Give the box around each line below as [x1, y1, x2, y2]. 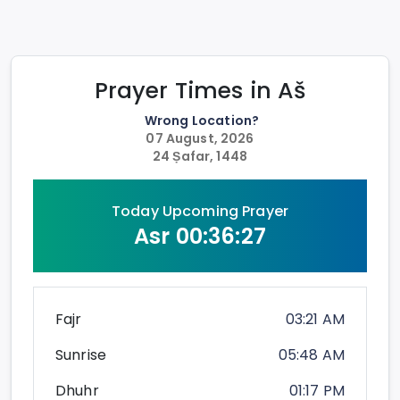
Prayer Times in [94, 75, 279, 107]
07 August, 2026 [146, 129, 254, 148]
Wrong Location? [144, 112, 260, 130]
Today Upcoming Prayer [111, 201, 289, 222]
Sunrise [55, 345, 107, 366]
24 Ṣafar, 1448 [152, 147, 248, 166]
